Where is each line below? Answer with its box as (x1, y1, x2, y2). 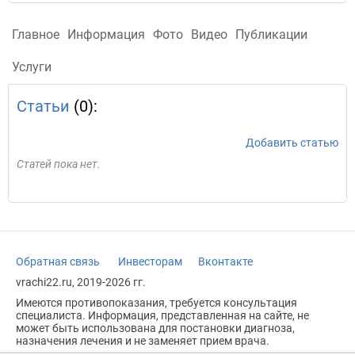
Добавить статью (246, 136, 338, 149)
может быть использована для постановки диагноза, (16, 322, 295, 334)
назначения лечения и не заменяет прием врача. (16, 334, 269, 347)
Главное (12, 27, 59, 42)
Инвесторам (118, 255, 182, 268)
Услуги (12, 59, 52, 74)
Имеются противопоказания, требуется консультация (16, 296, 297, 309)
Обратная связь (16, 255, 100, 268)
